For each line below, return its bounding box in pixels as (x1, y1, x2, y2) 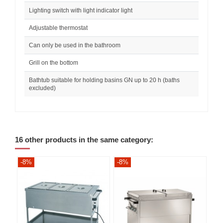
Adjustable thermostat (29, 24, 88, 31)
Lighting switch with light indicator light (29, 6, 132, 14)
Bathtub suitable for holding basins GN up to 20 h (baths (29, 76, 180, 84)
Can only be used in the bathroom (29, 41, 120, 49)
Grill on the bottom (29, 59, 78, 66)
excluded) (29, 84, 56, 92)
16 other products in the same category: (15, 135, 153, 144)
